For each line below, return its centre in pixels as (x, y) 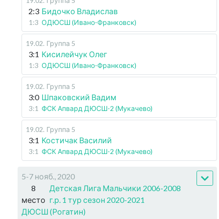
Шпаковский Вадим (79, 97)
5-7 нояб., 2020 (48, 176)
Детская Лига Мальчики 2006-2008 (115, 188)
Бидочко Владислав (80, 11)
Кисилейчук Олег (74, 54)
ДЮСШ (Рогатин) (54, 211)
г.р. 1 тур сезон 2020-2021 (97, 200)
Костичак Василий (77, 140)
